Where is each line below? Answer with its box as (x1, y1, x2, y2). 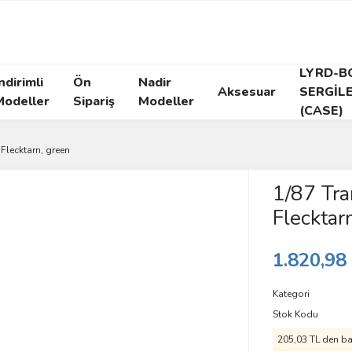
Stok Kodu (272, 308, 318, 321)
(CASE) (299, 102, 343, 119)
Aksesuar (218, 83, 276, 101)
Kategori (272, 288, 310, 300)
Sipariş (73, 93, 115, 110)
